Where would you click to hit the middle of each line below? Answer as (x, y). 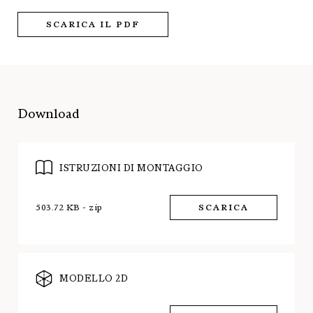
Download (49, 114)
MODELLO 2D (94, 279)
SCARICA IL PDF (93, 25)
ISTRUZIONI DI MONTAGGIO (131, 168)
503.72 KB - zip (69, 208)
